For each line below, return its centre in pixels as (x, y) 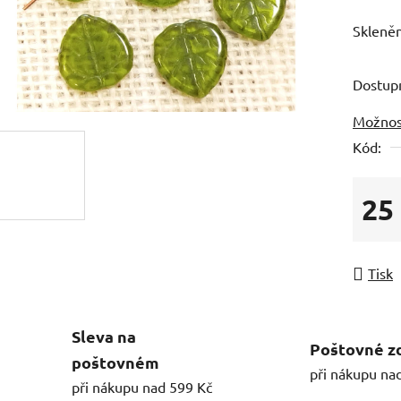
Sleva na (104, 336)
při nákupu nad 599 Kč (142, 386)
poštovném (115, 362)
